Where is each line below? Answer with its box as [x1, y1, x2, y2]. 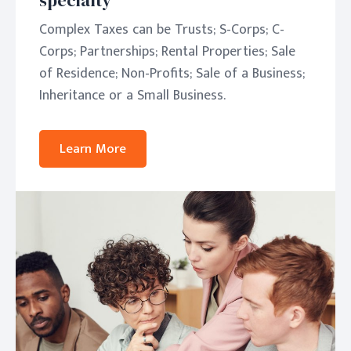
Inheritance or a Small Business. [39, 84, 226, 107]
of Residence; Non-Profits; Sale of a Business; [39, 62, 305, 85]
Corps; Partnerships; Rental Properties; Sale [39, 40, 295, 63]
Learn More [60, 138, 126, 160]
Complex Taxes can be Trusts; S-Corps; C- [39, 18, 284, 42]
